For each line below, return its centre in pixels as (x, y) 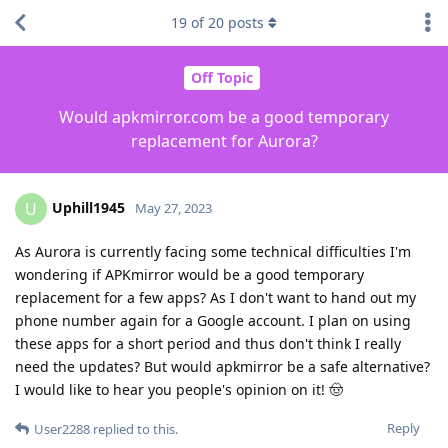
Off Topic (221, 78)
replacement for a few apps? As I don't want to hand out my (215, 297)
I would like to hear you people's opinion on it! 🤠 (179, 389)
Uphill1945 (88, 207)
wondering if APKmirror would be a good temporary (189, 274)
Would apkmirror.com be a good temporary (224, 116)
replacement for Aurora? (224, 140)
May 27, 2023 (173, 207)
